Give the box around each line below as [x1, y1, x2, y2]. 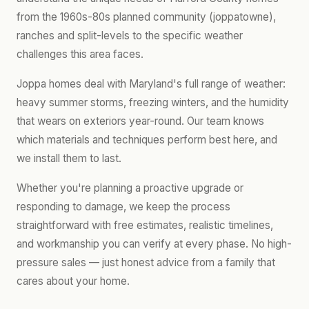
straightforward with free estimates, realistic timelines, [17, 219, 273, 232]
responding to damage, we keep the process [17, 200, 230, 213]
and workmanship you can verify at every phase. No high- [17, 237, 292, 250]
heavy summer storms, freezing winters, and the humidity [17, 96, 289, 109]
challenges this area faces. [17, 48, 143, 61]
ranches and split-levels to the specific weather [17, 29, 243, 42]
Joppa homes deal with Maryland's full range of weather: [17, 77, 286, 90]
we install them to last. [17, 152, 121, 165]
